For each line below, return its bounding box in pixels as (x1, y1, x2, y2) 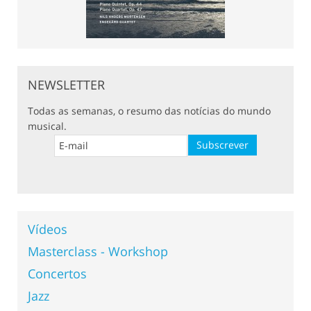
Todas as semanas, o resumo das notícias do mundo (28, 103, 271, 117)
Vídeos (28, 220, 67, 237)
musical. (28, 119, 67, 133)
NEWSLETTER (28, 76, 105, 93)
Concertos (28, 264, 87, 282)
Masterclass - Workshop (28, 242, 168, 260)
